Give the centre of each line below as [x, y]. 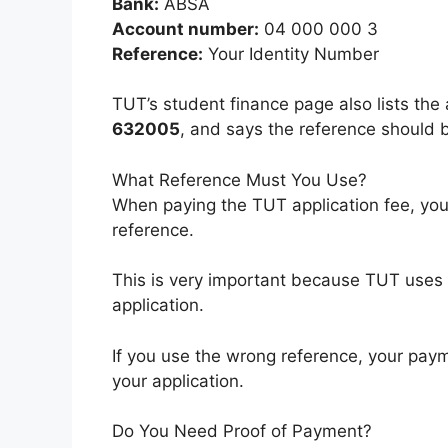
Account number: [185, 28]
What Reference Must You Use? [239, 179]
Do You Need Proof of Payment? [242, 431]
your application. [178, 380]
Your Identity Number [291, 53]
